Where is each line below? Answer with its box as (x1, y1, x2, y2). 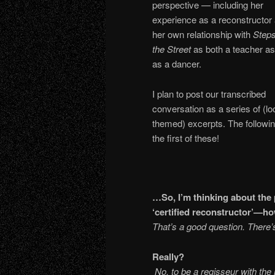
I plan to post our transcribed (152, 87, 266, 100)
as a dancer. (152, 57, 201, 71)
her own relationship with (152, 28, 253, 41)
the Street (152, 42, 193, 56)
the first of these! (152, 131, 219, 144)
